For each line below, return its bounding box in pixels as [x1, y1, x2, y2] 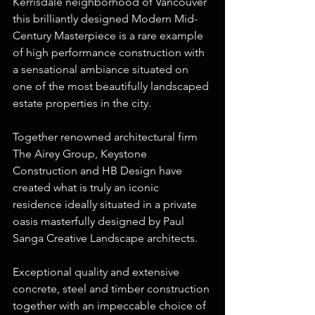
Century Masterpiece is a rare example [13, 28, 206, 42]
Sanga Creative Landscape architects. [13, 231, 198, 245]
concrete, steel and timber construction [13, 281, 212, 295]
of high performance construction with [13, 45, 207, 59]
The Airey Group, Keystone [13, 146, 150, 160]
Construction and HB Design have [13, 163, 185, 177]
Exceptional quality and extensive [13, 264, 182, 278]
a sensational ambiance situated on [13, 62, 191, 76]
